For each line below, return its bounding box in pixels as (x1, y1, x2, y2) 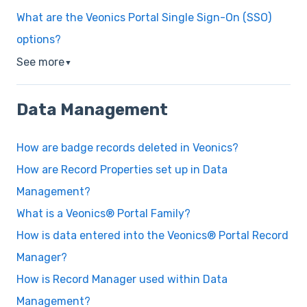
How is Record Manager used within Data (16, 273, 228, 286)
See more (16, 56, 64, 69)
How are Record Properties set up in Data (16, 163, 228, 177)
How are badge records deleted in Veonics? (16, 141, 238, 155)
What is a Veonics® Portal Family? (16, 207, 191, 221)
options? (16, 33, 61, 47)
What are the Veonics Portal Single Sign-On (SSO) (16, 11, 271, 25)
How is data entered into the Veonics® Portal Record (16, 229, 288, 243)
